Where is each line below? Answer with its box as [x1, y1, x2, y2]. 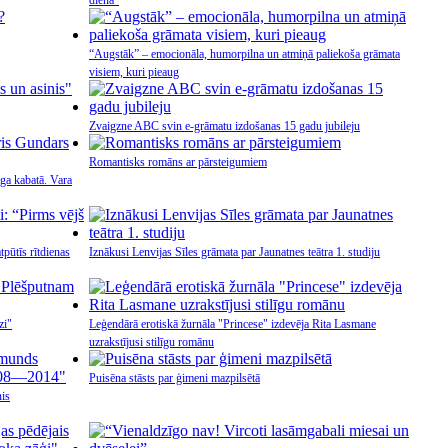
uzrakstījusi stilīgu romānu [89, 335, 214, 349]
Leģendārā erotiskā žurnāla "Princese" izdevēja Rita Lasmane [89, 317, 376, 331]
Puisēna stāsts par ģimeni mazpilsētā [89, 371, 260, 385]
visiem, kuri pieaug [89, 65, 179, 79]
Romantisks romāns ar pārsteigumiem [89, 155, 267, 169]
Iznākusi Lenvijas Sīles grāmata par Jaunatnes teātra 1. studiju [89, 245, 380, 259]
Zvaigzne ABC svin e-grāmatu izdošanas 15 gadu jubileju [89, 119, 360, 133]
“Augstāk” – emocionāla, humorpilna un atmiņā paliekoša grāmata [89, 47, 400, 61]
